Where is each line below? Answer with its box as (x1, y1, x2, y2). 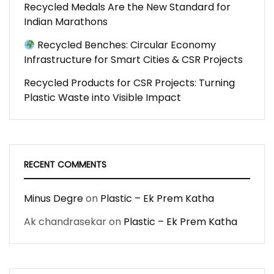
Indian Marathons (24, 15, 108, 29)
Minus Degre (24, 191, 83, 206)
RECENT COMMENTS (24, 158, 106, 171)
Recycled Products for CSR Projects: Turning (24, 76, 235, 91)
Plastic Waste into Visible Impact (24, 91, 181, 105)
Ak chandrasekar (24, 215, 106, 229)
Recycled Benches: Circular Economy (35, 38, 217, 53)
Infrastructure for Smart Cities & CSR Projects (24, 53, 243, 67)
